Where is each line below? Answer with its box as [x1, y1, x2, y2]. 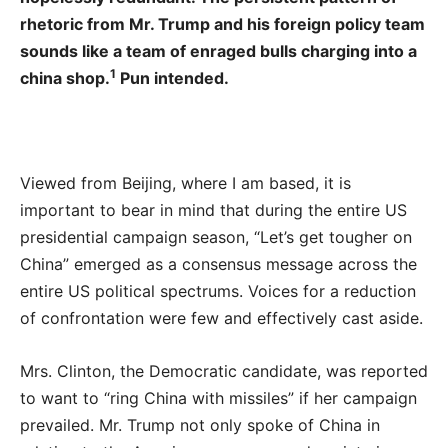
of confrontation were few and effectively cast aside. [20, 307, 423, 328]
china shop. [20, 67, 110, 88]
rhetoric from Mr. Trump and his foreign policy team [20, 13, 425, 34]
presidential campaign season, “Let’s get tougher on [20, 226, 412, 247]
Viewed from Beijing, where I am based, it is [20, 172, 351, 193]
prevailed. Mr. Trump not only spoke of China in [20, 414, 380, 435]
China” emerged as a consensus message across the [20, 253, 417, 274]
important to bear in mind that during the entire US [20, 199, 407, 220]
